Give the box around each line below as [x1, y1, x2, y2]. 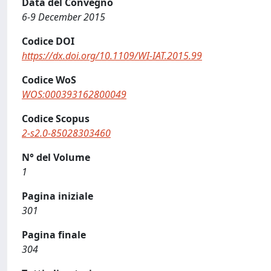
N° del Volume [22, 151, 90, 164]
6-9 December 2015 [22, 10, 105, 24]
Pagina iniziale [22, 189, 93, 203]
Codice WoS [22, 73, 76, 87]
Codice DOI [22, 34, 74, 48]
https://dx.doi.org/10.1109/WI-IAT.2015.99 [22, 49, 202, 62]
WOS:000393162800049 [22, 88, 126, 101]
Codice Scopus [22, 112, 90, 125]
